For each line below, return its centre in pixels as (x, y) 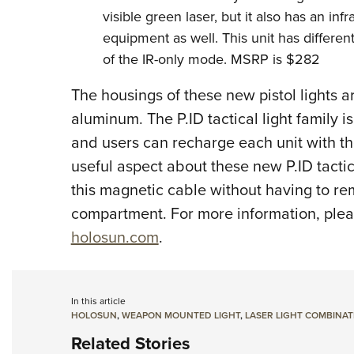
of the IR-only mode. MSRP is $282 (211, 60)
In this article (98, 301)
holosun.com (115, 237)
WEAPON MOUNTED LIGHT (181, 316)
